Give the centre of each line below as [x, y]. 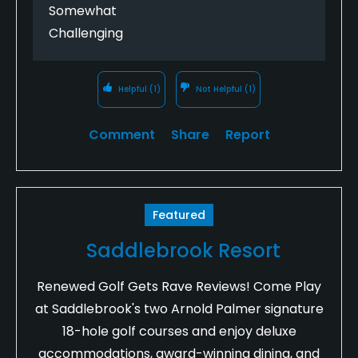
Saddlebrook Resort [183, 250]
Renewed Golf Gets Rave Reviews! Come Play [179, 286]
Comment [121, 134]
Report [247, 134]
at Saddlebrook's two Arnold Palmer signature [179, 308]
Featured [179, 215]
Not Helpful [219, 89]
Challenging [86, 33]
